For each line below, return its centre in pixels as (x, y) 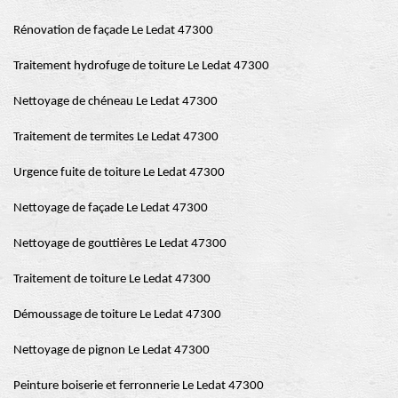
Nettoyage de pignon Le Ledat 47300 (111, 350)
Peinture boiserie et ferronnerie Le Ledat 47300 (139, 386)
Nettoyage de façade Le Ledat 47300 (111, 208)
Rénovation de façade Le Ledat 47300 (113, 30)
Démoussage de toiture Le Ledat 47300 (117, 314)
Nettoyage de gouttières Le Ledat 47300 (120, 243)
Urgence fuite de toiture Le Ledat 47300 (119, 172)
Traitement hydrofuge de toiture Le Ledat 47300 (141, 66)
